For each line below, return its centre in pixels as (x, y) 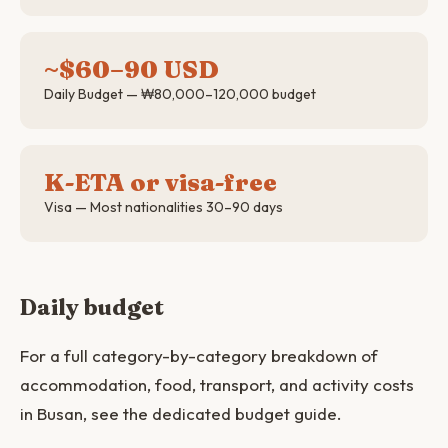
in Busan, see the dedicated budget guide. (181, 413)
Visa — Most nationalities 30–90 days (163, 207)
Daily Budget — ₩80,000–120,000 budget (180, 94)
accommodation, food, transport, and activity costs (217, 384)
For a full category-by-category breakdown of (199, 355)
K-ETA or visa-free (160, 182)
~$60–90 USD (131, 69)
